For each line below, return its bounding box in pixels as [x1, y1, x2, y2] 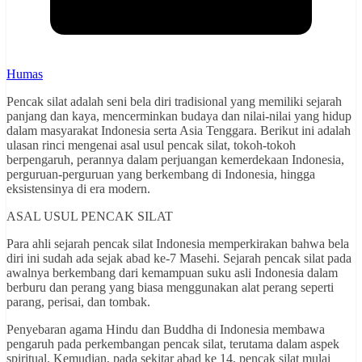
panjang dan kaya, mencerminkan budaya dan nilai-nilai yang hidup [6, 109, 351, 124]
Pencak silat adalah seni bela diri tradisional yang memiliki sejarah [6, 95, 342, 109]
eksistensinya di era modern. [6, 182, 150, 196]
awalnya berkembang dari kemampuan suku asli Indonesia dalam [6, 266, 338, 280]
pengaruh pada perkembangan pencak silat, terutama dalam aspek [6, 337, 339, 351]
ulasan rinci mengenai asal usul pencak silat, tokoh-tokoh [6, 138, 296, 153]
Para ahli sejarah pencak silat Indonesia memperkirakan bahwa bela [6, 237, 349, 251]
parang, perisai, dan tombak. [6, 295, 150, 309]
